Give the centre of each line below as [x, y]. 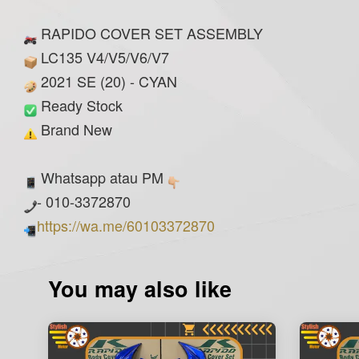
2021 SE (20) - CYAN [107, 81]
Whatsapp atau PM [102, 177]
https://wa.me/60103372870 [126, 226]
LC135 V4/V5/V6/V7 [103, 57]
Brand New [75, 129]
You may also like [140, 289]
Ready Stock [82, 105]
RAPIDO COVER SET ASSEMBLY [150, 33]
